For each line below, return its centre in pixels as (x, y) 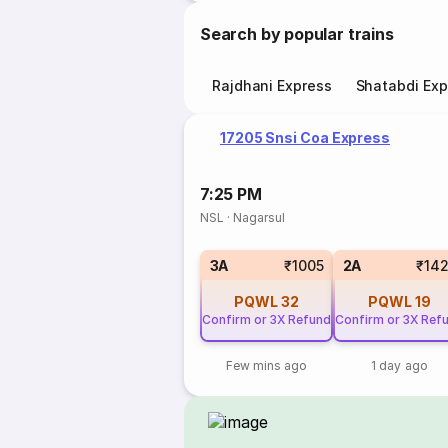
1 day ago (399, 365)
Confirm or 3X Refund (266, 319)
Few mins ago (266, 365)
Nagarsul (259, 217)
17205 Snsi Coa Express (305, 137)
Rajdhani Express (272, 85)
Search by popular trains (297, 34)
